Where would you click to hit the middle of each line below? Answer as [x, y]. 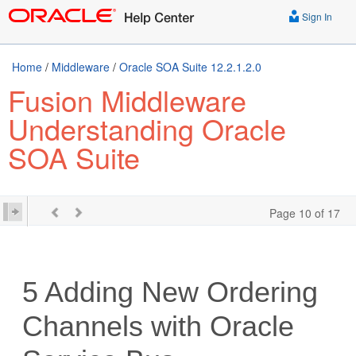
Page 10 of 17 [305, 213]
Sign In [316, 16]
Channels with [116, 326]
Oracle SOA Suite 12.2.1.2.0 [190, 67]
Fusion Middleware [127, 100]
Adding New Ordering [178, 292]
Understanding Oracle [147, 128]
